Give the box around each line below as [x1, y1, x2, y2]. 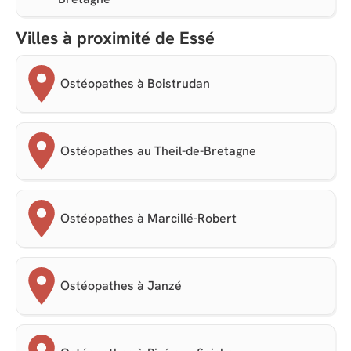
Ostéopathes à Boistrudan [60, 75, 210, 92]
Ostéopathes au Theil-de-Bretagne [60, 143, 256, 160]
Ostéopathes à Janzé [60, 277, 182, 295]
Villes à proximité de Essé [16, 27, 215, 50]
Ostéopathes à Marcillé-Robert [60, 210, 237, 227]
